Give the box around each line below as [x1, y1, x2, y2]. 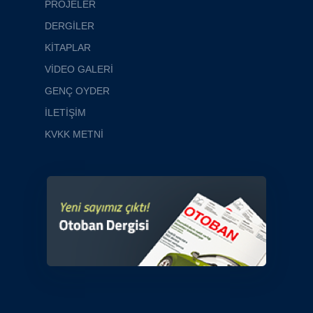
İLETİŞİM [45, 107, 86, 119]
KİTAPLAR [45, 42, 91, 54]
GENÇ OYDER [45, 85, 110, 97]
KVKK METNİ [45, 129, 103, 140]
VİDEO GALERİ [45, 64, 113, 75]
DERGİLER [45, 20, 94, 32]
